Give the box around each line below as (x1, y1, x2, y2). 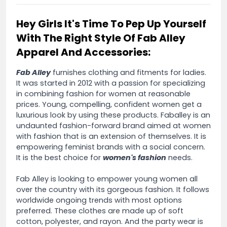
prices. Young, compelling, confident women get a (16, 99, 202, 109)
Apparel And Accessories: (16, 45, 150, 59)
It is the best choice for (16, 153, 103, 163)
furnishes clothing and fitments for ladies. (51, 67, 206, 78)
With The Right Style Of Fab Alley (16, 31, 185, 45)
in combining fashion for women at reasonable (16, 89, 191, 99)
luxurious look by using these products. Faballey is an (16, 110, 210, 120)
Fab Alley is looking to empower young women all (16, 174, 198, 184)
